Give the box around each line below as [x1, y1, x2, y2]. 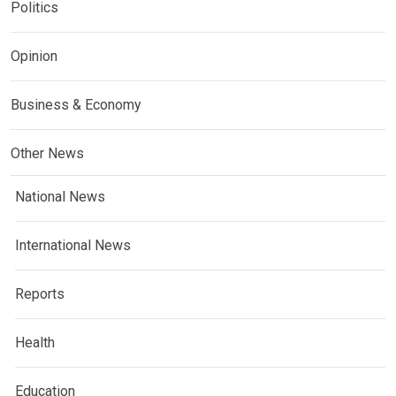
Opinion [11, 47, 57, 65]
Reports [15, 285, 65, 302]
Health [15, 333, 55, 351]
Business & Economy [11, 95, 141, 113]
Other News [11, 144, 84, 162]
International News [15, 236, 131, 254]
